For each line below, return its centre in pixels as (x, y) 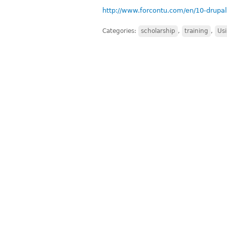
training (196, 31)
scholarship (158, 31)
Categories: (120, 31)
